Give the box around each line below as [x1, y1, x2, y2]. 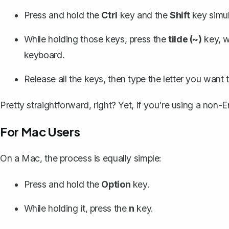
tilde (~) [168, 34, 202, 45]
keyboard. [24, 50, 65, 61]
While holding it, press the [24, 203, 129, 214]
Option [101, 179, 131, 190]
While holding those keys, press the [24, 34, 169, 45]
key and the [117, 10, 170, 21]
